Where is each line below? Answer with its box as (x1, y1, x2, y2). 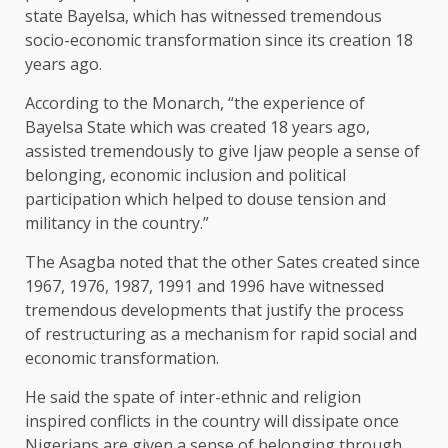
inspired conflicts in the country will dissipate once (25, 410, 399, 433)
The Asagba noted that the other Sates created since (25, 251, 420, 274)
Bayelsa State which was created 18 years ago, (25, 116, 370, 139)
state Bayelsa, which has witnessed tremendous (25, 5, 382, 28)
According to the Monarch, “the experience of (25, 92, 365, 115)
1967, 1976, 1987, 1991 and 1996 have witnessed (25, 275, 384, 298)
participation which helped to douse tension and (25, 188, 386, 211)
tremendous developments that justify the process (25, 299, 404, 322)
